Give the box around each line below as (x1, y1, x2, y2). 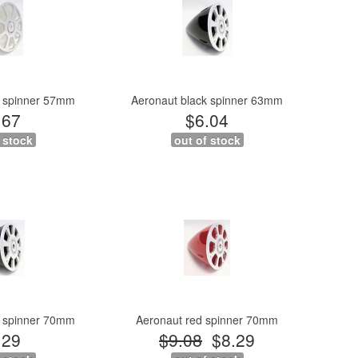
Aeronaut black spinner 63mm (131, 92, 283, 108)
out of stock (173, 132, 241, 148)
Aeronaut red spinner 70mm (136, 312, 278, 328)
